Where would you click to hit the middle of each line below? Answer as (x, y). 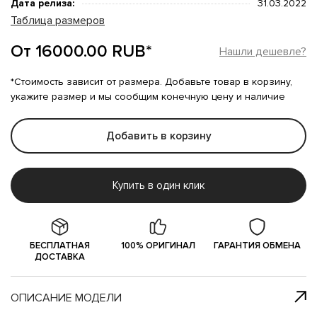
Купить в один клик (158, 185)
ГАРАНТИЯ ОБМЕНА (257, 246)
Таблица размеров (58, 21)
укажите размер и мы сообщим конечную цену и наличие (148, 97)
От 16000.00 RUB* (81, 51)
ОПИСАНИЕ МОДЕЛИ (66, 298)
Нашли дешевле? (263, 52)
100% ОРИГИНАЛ (158, 246)
